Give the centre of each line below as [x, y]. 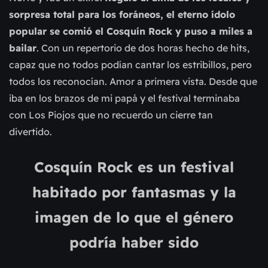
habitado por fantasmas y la [134, 192]
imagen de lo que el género [134, 217]
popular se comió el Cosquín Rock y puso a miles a [131, 31]
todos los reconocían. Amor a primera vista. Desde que [133, 82]
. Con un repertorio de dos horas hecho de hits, [143, 48]
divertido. [32, 132]
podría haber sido [134, 243]
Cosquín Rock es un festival [134, 167]
